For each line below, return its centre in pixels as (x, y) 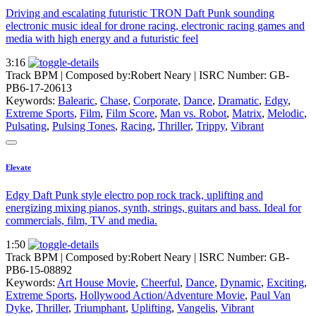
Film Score (130, 114)
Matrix (247, 114)
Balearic (76, 101)
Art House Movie (96, 283)
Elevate (18, 168)
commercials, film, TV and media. (81, 221)
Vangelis (196, 308)
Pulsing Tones (84, 126)
